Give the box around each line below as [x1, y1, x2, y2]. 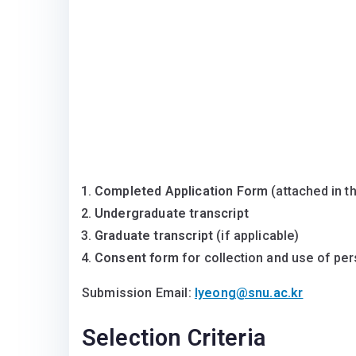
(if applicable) [213, 228, 300, 244]
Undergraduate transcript [95, 206, 249, 222]
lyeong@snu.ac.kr [194, 285, 304, 301]
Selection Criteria [82, 324, 265, 352]
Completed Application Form [95, 184, 269, 199]
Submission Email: [82, 285, 195, 301]
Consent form [95, 250, 179, 266]
